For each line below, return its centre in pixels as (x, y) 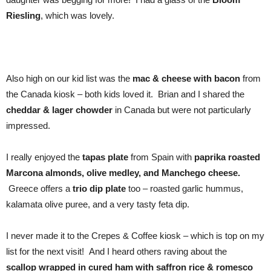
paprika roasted (227, 157)
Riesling (23, 15)
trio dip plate (100, 188)
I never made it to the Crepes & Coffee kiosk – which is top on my (135, 236)
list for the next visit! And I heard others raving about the (116, 251)
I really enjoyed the (44, 157)
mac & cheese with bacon (186, 78)
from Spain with (161, 157)
